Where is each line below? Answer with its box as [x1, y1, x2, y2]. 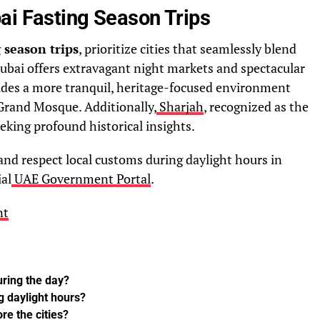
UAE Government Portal [11, 171, 151, 188]
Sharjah [156, 99, 204, 116]
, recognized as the [204, 99, 309, 116]
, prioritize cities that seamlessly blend [79, 41, 296, 58]
